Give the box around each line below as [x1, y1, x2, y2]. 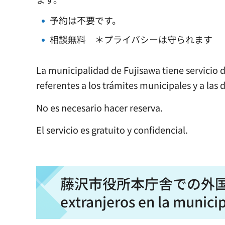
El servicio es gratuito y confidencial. [36, 123, 188, 137]
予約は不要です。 [50, 14, 121, 27]
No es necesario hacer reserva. [36, 100, 163, 114]
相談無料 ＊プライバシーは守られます [50, 33, 212, 46]
